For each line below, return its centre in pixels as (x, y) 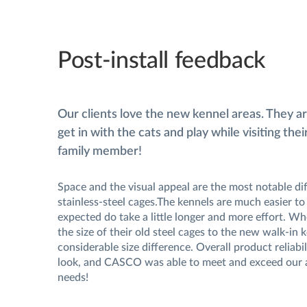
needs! (73, 277)
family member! (100, 151)
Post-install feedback (162, 61)
